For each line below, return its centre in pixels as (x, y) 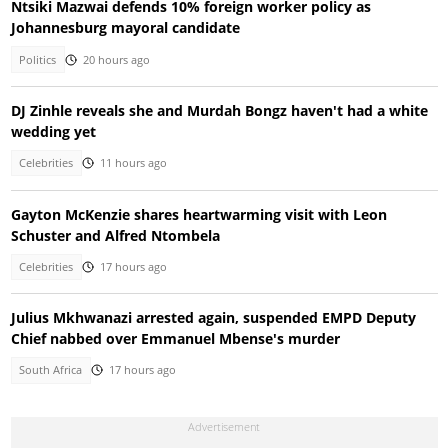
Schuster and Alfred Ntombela (115, 235)
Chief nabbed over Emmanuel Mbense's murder (175, 339)
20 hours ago (116, 59)
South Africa (51, 370)
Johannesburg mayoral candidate (125, 28)
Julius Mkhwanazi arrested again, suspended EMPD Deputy (213, 318)
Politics (38, 59)
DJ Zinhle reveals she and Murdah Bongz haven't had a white (219, 111)
